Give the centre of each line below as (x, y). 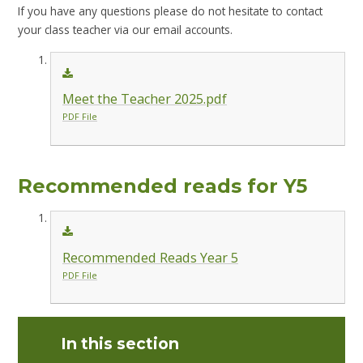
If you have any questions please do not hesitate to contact (171, 11)
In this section (120, 343)
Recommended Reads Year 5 (150, 258)
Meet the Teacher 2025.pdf (144, 99)
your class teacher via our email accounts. (126, 29)
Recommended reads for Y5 (163, 186)
